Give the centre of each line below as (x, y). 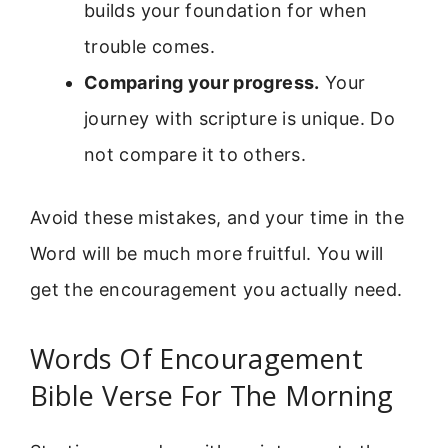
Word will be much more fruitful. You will (207, 253)
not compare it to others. (195, 154)
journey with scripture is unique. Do (239, 118)
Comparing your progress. (202, 82)
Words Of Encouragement (196, 359)
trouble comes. (150, 46)
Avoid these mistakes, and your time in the (217, 217)
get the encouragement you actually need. (216, 289)
